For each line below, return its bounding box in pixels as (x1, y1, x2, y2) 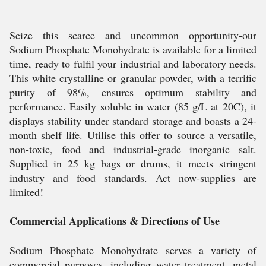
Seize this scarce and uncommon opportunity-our (9, 28, 256, 42)
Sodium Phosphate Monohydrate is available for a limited (9, 42, 256, 56)
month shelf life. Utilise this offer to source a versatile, (9, 128, 256, 142)
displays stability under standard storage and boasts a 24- (9, 113, 256, 128)
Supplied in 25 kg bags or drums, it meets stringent (9, 156, 256, 170)
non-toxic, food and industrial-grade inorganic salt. (9, 142, 256, 156)
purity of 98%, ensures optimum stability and (9, 85, 256, 99)
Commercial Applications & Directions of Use (9, 213, 220, 229)
